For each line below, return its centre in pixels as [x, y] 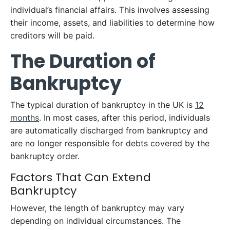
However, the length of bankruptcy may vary [97, 208]
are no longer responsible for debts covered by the [110, 143]
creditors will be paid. [52, 35]
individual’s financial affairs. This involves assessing [110, 10]
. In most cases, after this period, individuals [124, 118]
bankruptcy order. [45, 156]
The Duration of [83, 61]
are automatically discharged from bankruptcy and [109, 130]
